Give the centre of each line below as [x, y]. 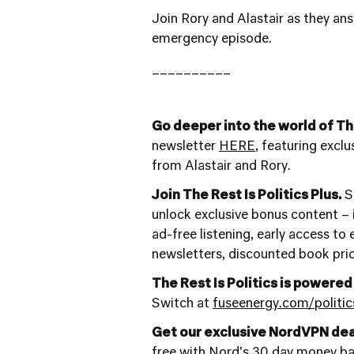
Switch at [182, 304]
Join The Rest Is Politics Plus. [247, 196]
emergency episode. [212, 40]
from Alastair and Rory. [221, 167]
